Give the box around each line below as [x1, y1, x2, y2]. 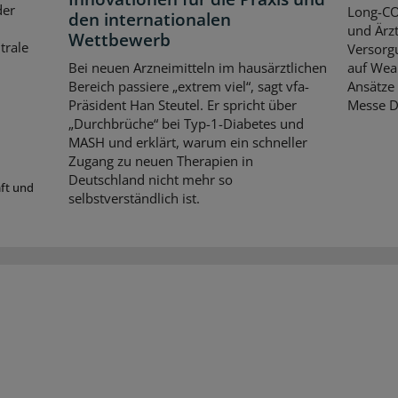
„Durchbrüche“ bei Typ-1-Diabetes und [68, 115, 305, 133]
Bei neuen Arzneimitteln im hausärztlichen [68, 59, 328, 77]
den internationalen [68, 7, 232, 31]
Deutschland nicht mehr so [68, 171, 234, 189]
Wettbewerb [68, 28, 171, 52]
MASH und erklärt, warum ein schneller [68, 133, 308, 152]
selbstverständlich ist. [68, 189, 201, 208]
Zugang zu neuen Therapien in [68, 152, 254, 171]
